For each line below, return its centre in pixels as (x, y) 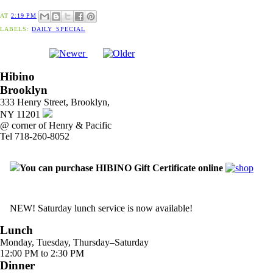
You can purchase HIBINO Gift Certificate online (122, 168)
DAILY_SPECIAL (58, 29)
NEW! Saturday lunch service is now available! (101, 208)
